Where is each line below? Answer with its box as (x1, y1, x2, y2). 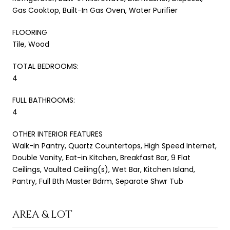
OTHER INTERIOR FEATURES (12, 128, 103, 139)
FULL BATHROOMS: (12, 94, 75, 105)
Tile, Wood (12, 39, 49, 49)
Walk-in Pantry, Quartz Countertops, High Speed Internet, (12, 140, 217, 151)
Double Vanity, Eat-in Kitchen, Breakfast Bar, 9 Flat (12, 152, 190, 163)
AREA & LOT (12, 207, 72, 221)
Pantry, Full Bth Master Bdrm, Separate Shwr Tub (12, 176, 183, 186)
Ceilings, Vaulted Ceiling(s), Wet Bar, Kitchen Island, (12, 164, 195, 175)
